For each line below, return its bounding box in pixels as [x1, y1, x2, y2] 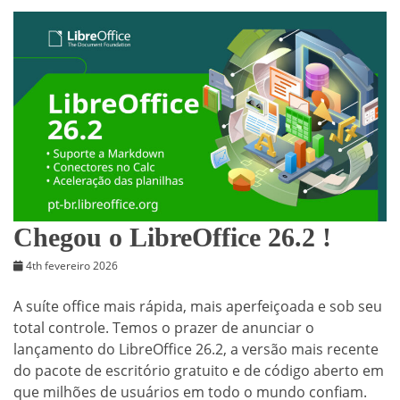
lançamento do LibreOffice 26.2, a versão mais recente [13, 339, 379, 360]
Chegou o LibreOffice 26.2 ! [13, 222, 331, 253]
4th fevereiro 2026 [26, 258, 118, 274]
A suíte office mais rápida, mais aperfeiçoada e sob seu [13, 296, 382, 317]
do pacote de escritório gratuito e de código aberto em [13, 361, 384, 381]
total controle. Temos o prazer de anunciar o [13, 318, 314, 338]
